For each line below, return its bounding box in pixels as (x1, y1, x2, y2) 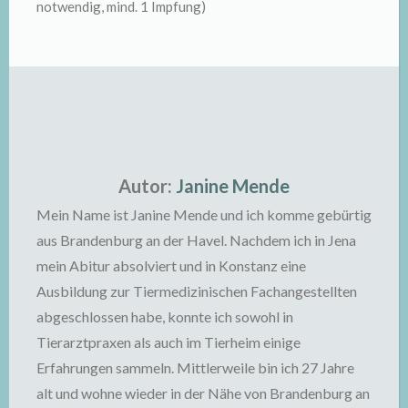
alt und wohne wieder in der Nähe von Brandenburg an (36, 384, 370, 402)
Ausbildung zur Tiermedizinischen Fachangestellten (36, 282, 357, 300)
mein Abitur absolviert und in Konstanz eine (36, 257, 306, 274)
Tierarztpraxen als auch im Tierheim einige (36, 333, 301, 351)
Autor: (118, 175, 172, 197)
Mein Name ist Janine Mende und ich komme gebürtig (36, 206, 372, 223)
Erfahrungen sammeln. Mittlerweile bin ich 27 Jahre (36, 359, 354, 376)
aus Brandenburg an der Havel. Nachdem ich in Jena (36, 231, 356, 249)
